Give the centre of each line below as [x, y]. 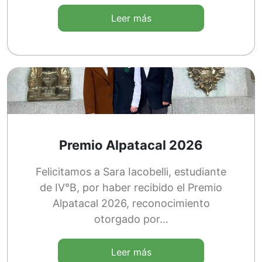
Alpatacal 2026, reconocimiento [131, 203]
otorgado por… [131, 219]
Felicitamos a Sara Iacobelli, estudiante [131, 171]
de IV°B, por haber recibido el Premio [131, 187]
